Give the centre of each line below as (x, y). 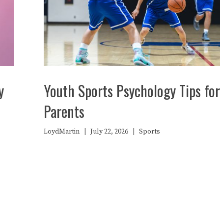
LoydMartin (62, 131)
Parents (64, 111)
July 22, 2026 (109, 131)
